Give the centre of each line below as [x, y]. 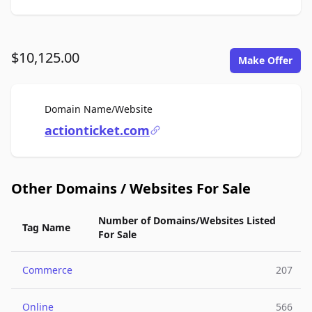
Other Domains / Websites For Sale [131, 188]
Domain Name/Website [99, 109]
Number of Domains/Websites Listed [187, 220]
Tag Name [46, 227]
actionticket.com [97, 130]
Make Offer [265, 60]
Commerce [47, 270]
